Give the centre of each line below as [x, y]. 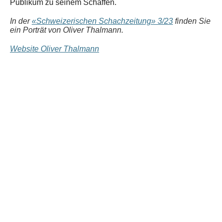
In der [21, 21]
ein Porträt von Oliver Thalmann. [67, 30]
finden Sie [193, 21]
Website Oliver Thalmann [55, 49]
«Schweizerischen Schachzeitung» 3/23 [102, 21]
